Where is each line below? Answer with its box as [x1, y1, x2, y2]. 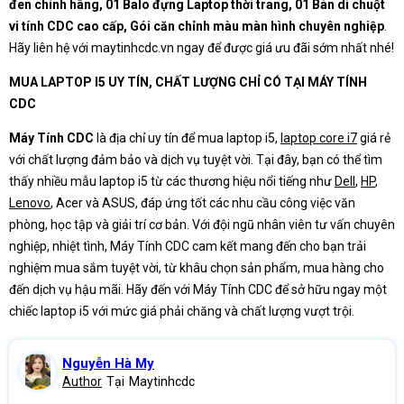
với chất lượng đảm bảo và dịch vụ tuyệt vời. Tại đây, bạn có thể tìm [9, 152, 382, 168]
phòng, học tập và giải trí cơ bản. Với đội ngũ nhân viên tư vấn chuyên [9, 217, 395, 233]
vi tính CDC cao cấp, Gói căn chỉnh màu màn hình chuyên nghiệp [9, 19, 384, 34]
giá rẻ [357, 131, 390, 146]
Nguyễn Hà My [62, 354, 154, 372]
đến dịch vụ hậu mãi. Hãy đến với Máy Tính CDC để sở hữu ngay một [9, 282, 387, 298]
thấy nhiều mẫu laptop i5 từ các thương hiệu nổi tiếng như [9, 174, 335, 189]
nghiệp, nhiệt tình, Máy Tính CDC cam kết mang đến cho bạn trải [9, 239, 366, 254]
